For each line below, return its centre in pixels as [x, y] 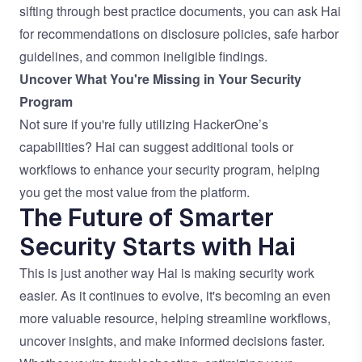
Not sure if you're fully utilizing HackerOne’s [144, 124]
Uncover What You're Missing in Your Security [160, 79]
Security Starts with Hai [158, 247]
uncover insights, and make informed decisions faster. [172, 341]
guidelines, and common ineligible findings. [143, 56]
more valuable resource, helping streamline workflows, [175, 318]
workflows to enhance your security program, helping [170, 169]
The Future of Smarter [147, 218]
